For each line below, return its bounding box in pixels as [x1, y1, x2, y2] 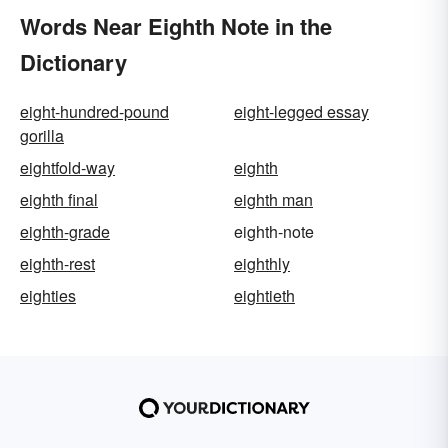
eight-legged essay [234, 100, 369, 124]
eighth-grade [20, 220, 110, 244]
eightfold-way [20, 156, 115, 180]
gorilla [20, 124, 64, 148]
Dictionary [20, 46, 127, 79]
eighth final [20, 188, 98, 212]
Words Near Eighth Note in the [20, 10, 332, 43]
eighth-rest [20, 252, 95, 276]
